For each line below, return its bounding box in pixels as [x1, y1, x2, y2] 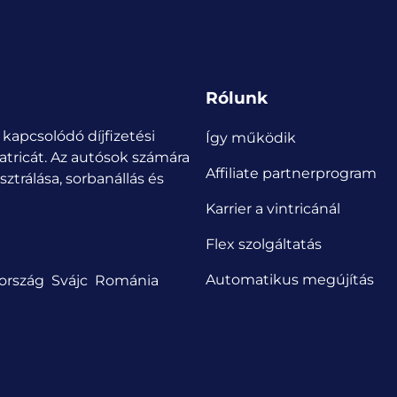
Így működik [206, 128, 296, 146]
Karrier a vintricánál [206, 199, 340, 217]
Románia [95, 271, 159, 289]
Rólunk [206, 88, 268, 109]
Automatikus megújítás [206, 270, 374, 288]
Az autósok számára [51, 149, 190, 167]
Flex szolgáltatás [206, 235, 322, 253]
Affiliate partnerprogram [206, 164, 377, 182]
